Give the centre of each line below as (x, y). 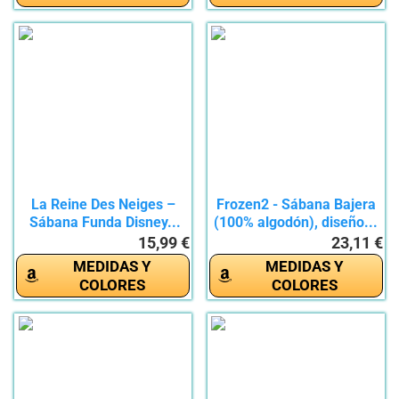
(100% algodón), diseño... (296, 223)
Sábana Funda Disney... (103, 223)
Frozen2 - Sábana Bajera (296, 205)
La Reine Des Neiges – (103, 205)
